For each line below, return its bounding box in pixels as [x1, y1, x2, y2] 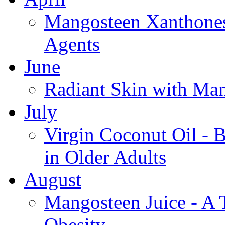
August [24, 169, 81, 191]
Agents [44, 33, 100, 55]
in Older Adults [44, 146, 166, 168]
